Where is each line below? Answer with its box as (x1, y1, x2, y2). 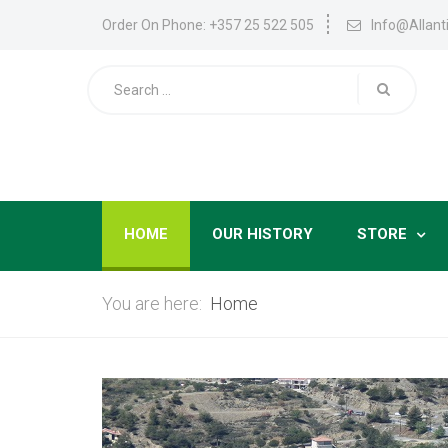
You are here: (102, 293, 210, 314)
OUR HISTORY (212, 225, 313, 243)
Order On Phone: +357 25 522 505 (102, 17, 314, 33)
